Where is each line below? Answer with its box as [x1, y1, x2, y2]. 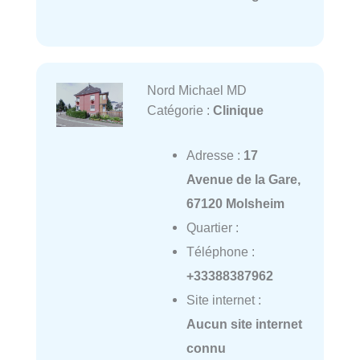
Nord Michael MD [146, 82, 247, 97]
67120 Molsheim [186, 195, 284, 211]
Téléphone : [186, 243, 255, 259]
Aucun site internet [186, 316, 302, 331]
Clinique [212, 102, 264, 117]
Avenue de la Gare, [186, 171, 301, 186]
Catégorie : [146, 102, 213, 117]
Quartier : [186, 219, 239, 235]
